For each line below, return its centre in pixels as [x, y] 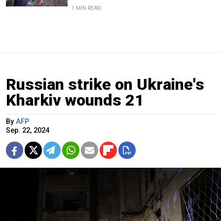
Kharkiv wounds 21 [75, 100]
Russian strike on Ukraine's [105, 85]
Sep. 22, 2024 [28, 131]
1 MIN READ [86, 8]
